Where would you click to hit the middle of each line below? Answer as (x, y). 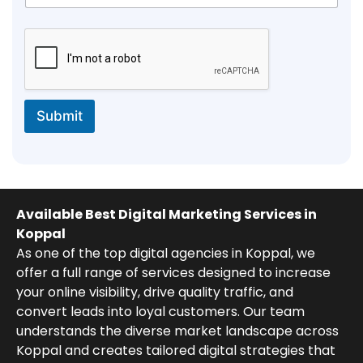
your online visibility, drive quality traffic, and (155, 293)
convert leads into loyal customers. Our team (160, 312)
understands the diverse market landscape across (177, 331)
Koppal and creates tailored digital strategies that (176, 351)
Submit (60, 116)
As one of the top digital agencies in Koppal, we (166, 254)
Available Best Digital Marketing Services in (167, 215)
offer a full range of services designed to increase (173, 273)
